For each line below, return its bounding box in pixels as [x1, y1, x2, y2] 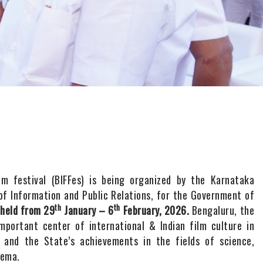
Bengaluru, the [189, 203, 255, 218]
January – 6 [61, 203, 114, 218]
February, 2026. [120, 203, 190, 218]
